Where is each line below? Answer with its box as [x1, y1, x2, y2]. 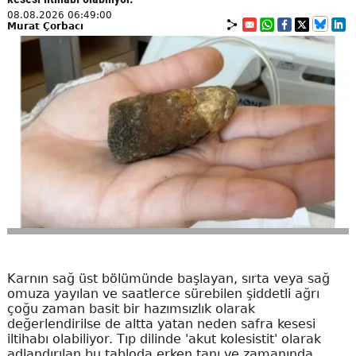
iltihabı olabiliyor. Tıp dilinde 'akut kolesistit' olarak [6, 331, 321, 346]
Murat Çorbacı [6, 20, 83, 32]
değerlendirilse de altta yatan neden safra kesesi [6, 315, 315, 331]
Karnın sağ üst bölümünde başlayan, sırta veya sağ [6, 270, 330, 286]
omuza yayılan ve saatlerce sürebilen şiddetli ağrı [6, 285, 319, 301]
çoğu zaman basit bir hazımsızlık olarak [6, 300, 255, 316]
